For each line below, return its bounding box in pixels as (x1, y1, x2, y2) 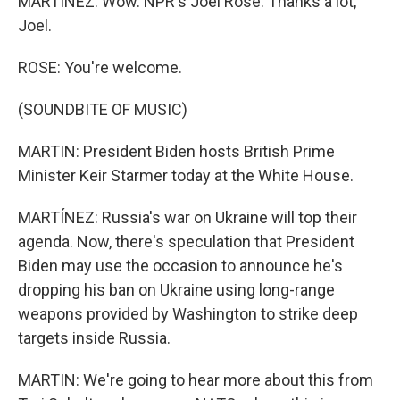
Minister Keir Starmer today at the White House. (18, 166, 354, 185)
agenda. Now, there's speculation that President (18, 232, 354, 251)
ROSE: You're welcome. (18, 58, 182, 77)
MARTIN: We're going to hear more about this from (18, 371, 373, 389)
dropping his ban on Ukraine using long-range (18, 280, 335, 299)
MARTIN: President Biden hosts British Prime (18, 142, 335, 161)
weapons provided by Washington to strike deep (18, 304, 358, 323)
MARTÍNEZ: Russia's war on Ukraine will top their (18, 208, 357, 227)
